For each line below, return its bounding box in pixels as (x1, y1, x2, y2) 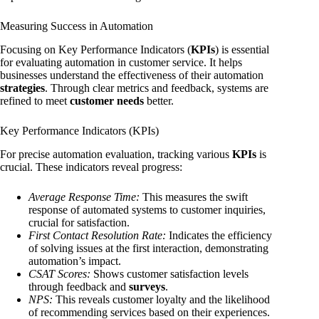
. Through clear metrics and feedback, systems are (45, 81, 268, 94)
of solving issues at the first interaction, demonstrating (28, 241, 268, 254)
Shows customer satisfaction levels (90, 267, 249, 280)
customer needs (70, 94, 144, 107)
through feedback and (28, 280, 129, 293)
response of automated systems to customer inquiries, (28, 203, 266, 216)
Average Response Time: (28, 190, 140, 203)
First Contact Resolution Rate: (28, 229, 166, 241)
